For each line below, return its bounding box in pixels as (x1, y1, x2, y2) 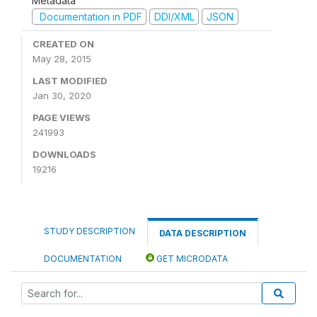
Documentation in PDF (36, 10, 142, 23)
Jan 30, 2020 (33, 90, 91, 101)
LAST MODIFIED (33, 75, 108, 86)
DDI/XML (154, 10, 195, 23)
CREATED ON (33, 38, 94, 50)
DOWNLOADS (33, 149, 96, 160)
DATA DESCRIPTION (159, 228, 246, 238)
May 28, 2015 (33, 53, 91, 64)
